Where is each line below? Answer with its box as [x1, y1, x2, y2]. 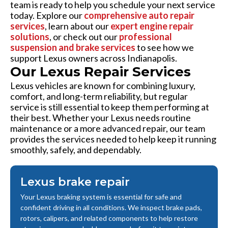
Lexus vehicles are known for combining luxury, [10, 80, 195, 92]
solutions [10, 31, 49, 43]
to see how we [135, 42, 194, 53]
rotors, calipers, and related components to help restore [20, 214, 198, 223]
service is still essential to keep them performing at [10, 101, 209, 113]
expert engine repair [110, 20, 193, 32]
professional [119, 31, 172, 43]
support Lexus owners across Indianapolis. [10, 52, 177, 64]
